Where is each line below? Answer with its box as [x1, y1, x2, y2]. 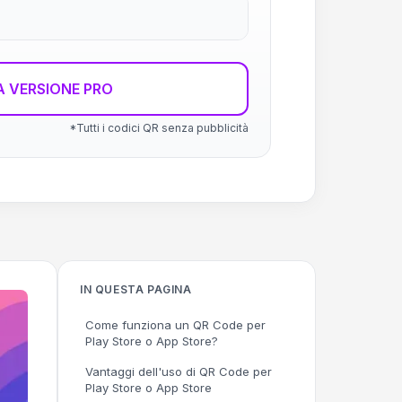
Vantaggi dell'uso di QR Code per [85, 364, 272, 379]
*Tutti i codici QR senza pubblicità [69, 121, 249, 135]
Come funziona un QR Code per [85, 318, 266, 332]
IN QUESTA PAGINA [80, 283, 192, 296]
